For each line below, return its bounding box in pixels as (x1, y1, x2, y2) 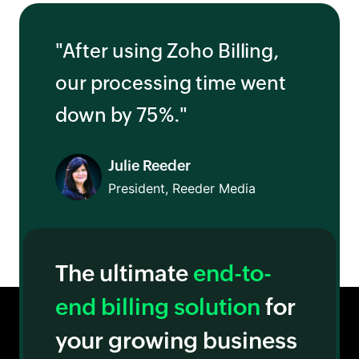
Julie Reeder (108, 157, 191, 174)
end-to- (193, 260, 272, 286)
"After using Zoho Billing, (55, 40, 279, 62)
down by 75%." (55, 104, 188, 126)
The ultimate (55, 260, 193, 286)
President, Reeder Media (108, 180, 256, 196)
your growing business (55, 328, 297, 353)
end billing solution (55, 294, 265, 320)
